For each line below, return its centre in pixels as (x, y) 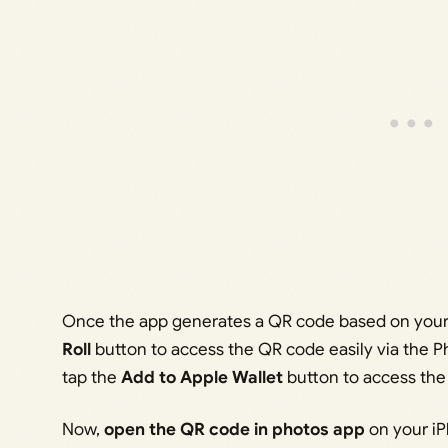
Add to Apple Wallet (201, 377)
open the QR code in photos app (234, 429)
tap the (91, 377)
